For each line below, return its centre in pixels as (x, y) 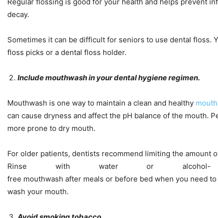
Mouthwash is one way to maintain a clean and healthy (101, 103)
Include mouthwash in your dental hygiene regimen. (109, 78)
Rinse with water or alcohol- (109, 166)
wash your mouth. (39, 192)
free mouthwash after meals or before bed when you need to (112, 179)
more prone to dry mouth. (52, 128)
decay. (19, 15)
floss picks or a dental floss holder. (68, 53)
